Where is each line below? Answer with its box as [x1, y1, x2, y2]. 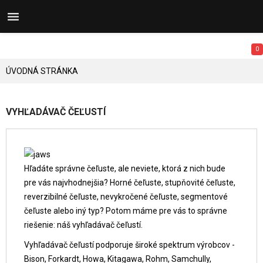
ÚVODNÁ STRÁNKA [6, 66, 78, 76]
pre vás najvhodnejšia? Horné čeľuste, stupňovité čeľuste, [24, 178, 235, 188]
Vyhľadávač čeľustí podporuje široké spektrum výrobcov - [24, 240, 235, 250]
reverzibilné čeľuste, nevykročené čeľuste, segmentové [24, 192, 228, 202]
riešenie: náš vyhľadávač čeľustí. [24, 220, 143, 230]
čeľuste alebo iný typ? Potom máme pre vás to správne [24, 206, 227, 216]
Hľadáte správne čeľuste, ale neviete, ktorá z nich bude [24, 164, 225, 174]
